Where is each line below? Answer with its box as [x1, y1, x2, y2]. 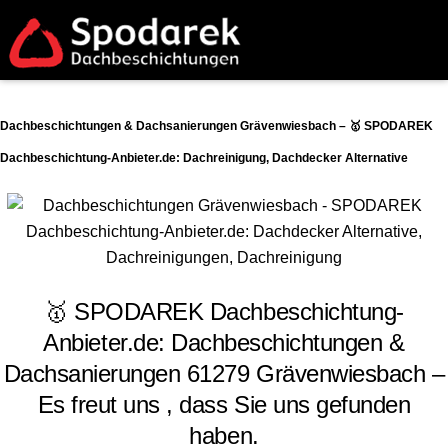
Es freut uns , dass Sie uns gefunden [37, 390, 411, 418]
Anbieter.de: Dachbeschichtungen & [43, 328, 405, 356]
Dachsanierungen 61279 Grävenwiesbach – [3, 359, 445, 387]
